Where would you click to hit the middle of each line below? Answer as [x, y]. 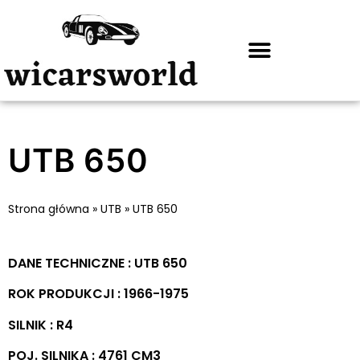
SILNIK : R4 [42, 325]
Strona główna [49, 209]
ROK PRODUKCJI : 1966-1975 [98, 294]
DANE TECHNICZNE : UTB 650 [98, 263]
